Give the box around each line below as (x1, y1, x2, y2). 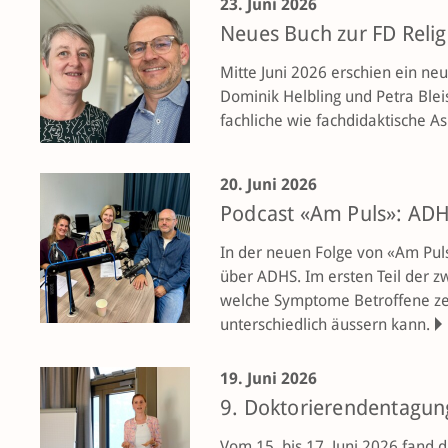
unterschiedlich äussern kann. (220, 315, 430, 334)
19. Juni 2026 (220, 369, 317, 388)
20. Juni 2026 (220, 175, 317, 194)
